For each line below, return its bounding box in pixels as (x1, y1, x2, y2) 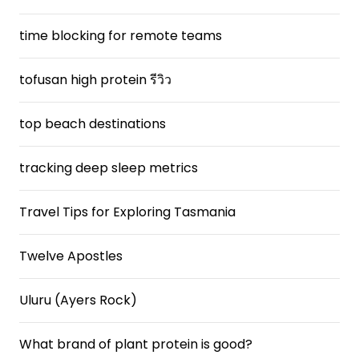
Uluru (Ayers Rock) (19, 291, 137, 309)
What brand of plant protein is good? (19, 335, 252, 353)
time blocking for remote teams (19, 26, 222, 45)
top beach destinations (19, 115, 166, 133)
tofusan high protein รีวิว (19, 71, 171, 89)
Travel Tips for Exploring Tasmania (19, 203, 236, 221)
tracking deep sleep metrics (19, 159, 198, 177)
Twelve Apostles (19, 247, 123, 265)
